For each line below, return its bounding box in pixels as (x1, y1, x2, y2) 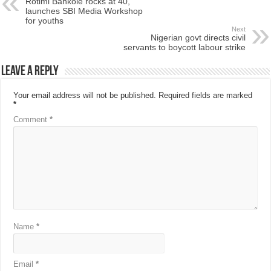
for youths (25, 16, 64, 26)
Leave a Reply (1, 65, 59, 79)
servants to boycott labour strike (123, 42, 246, 53)
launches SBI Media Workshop (25, 6, 143, 16)
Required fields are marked (158, 91, 253, 100)
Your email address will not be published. (13, 91, 157, 100)
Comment (13, 115, 50, 125)
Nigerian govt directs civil (150, 33, 246, 43)
